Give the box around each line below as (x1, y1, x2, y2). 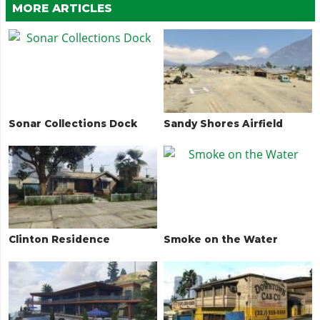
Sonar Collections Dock (9, 118, 138, 130)
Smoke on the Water (164, 234, 278, 246)
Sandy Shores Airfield (164, 118, 283, 130)
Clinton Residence (9, 234, 111, 246)
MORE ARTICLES (11, 1, 112, 16)
